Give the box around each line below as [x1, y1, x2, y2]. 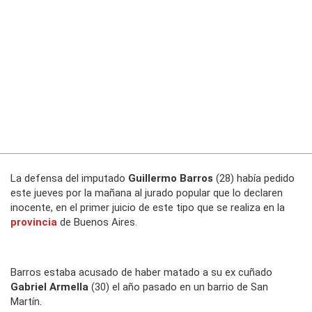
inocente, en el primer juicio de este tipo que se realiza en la [10, 201, 285, 214]
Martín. [10, 295, 42, 309]
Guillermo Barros [128, 172, 213, 185]
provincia [10, 216, 57, 229]
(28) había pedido [213, 172, 295, 185]
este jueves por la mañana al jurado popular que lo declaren [10, 187, 283, 200]
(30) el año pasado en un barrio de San [88, 281, 268, 294]
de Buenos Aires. [57, 216, 137, 229]
